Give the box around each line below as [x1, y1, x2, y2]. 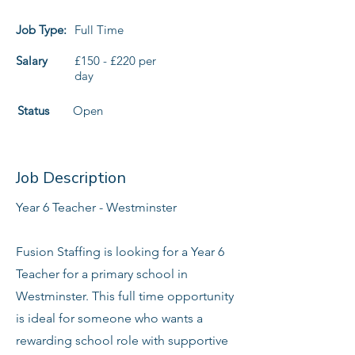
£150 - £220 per [74, 53, 156, 68]
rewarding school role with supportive [16, 333, 228, 348]
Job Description [16, 167, 126, 189]
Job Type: [16, 22, 67, 37]
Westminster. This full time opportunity [16, 288, 234, 303]
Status [17, 103, 49, 118]
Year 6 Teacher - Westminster [16, 200, 177, 215]
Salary [16, 53, 48, 68]
